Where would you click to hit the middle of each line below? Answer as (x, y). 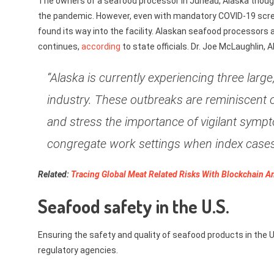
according (101, 46)
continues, (60, 46)
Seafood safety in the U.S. (134, 206)
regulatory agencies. (78, 250)
